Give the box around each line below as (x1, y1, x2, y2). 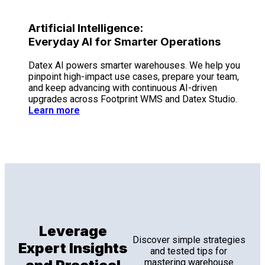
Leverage (38, 222, 107, 240)
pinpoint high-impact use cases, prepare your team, (28, 70, 239, 82)
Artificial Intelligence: (28, 21, 143, 35)
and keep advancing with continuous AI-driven (28, 82, 217, 93)
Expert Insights (18, 239, 128, 257)
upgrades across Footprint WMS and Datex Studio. (28, 93, 237, 105)
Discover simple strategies (132, 234, 245, 245)
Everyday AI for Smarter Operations (28, 34, 221, 49)
